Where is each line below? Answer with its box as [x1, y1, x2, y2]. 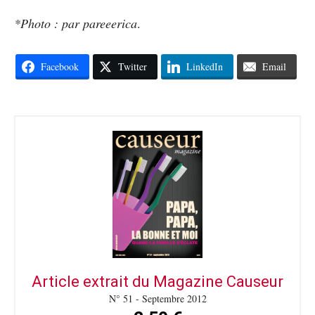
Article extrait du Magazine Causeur [32, 273, 283, 290]
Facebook [40, 59, 79, 73]
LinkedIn [186, 59, 223, 73]
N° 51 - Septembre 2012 [108, 292, 207, 305]
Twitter [117, 59, 147, 73]
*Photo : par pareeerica [14, 14, 137, 32]
